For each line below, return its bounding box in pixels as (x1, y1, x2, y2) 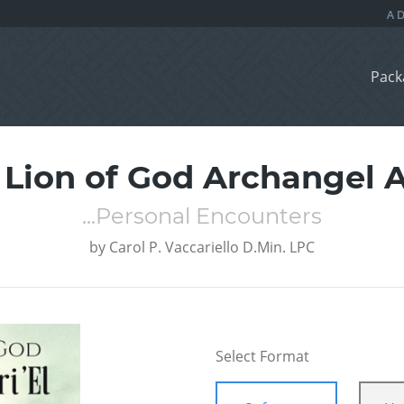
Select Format (216, 346, 309, 367)
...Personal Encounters (82, 203, 322, 230)
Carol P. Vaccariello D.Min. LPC (109, 237, 315, 258)
